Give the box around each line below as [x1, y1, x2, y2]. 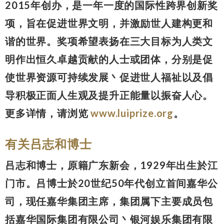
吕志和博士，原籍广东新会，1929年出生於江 [5, 158, 218, 171]
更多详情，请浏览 [5, 106, 91, 119]
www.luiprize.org [90, 106, 174, 119]
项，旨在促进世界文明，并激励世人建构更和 [5, 16, 213, 29]
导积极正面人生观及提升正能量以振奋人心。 [5, 88, 213, 101]
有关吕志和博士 [5, 136, 92, 151]
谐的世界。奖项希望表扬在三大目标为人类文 [5, 34, 213, 47]
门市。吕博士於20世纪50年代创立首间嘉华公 [5, 176, 218, 189]
